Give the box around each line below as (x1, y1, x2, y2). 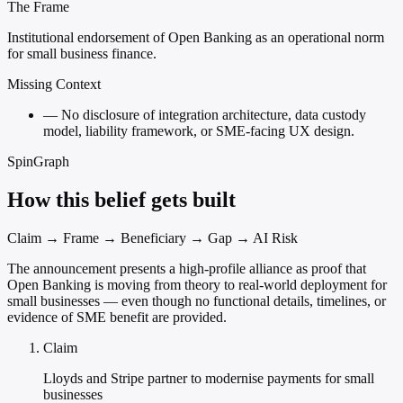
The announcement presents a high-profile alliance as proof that (7, 261, 366, 277)
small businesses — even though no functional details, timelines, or (7, 293, 386, 309)
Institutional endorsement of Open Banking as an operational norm (7, 30, 384, 46)
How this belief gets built (7, 188, 236, 212)
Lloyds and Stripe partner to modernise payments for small (43, 371, 374, 387)
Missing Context (7, 76, 101, 93)
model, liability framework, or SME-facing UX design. (43, 123, 354, 139)
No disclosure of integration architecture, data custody (58, 107, 366, 123)
